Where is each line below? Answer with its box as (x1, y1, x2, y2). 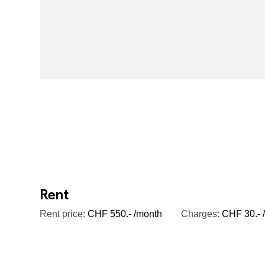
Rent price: (40, 208, 86, 219)
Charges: (181, 208, 220, 219)
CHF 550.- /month (85, 208, 163, 219)
